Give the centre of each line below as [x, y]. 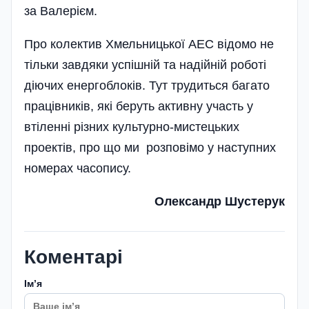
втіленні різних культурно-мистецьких [132, 127]
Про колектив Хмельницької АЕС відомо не [149, 44]
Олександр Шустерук [220, 202]
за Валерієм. [61, 11]
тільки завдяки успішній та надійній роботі [145, 65]
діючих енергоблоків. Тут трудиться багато [147, 86]
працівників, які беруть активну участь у [139, 107]
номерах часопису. [78, 169]
